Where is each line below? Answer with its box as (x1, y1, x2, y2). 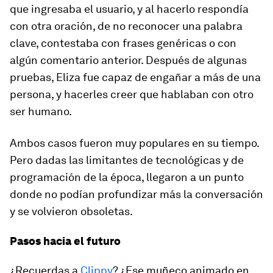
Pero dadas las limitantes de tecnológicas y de (10, 154, 244, 167)
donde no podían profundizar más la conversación (10, 188, 263, 201)
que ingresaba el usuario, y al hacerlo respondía (10, 2, 249, 16)
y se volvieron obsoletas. (10, 205, 133, 218)
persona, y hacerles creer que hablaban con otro (10, 88, 253, 101)
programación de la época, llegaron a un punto (10, 171, 244, 184)
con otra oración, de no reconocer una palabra (10, 19, 243, 33)
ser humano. (10, 105, 72, 118)
